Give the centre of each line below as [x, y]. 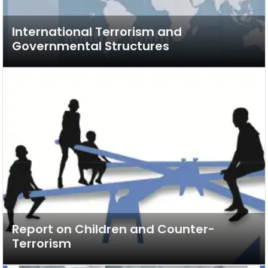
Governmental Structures [91, 46]
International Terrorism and [97, 31]
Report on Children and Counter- [113, 229]
